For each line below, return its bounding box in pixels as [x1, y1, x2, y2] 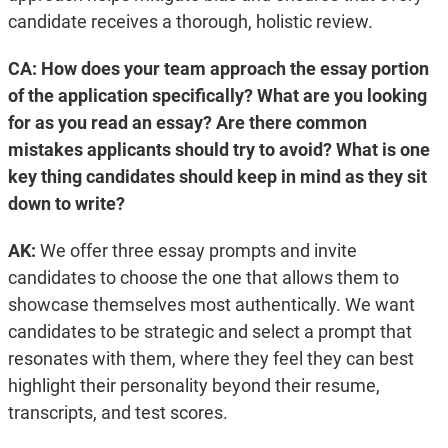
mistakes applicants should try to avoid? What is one [7, 139, 430, 161]
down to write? [7, 193, 125, 215]
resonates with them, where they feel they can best [7, 348, 414, 370]
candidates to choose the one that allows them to [7, 267, 399, 289]
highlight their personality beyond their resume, [7, 375, 380, 397]
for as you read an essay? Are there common [7, 112, 367, 134]
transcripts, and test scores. [7, 402, 232, 424]
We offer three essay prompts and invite [39, 240, 357, 262]
